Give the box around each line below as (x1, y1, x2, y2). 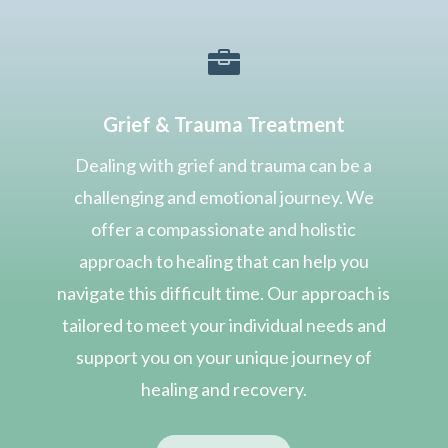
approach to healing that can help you (78, 249, 369, 272)
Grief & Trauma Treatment (102, 111, 345, 136)
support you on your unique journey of (75, 345, 372, 368)
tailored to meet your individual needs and (61, 313, 386, 336)
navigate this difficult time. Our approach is (57, 281, 391, 304)
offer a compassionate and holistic (91, 217, 357, 240)
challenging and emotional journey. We (73, 185, 374, 208)
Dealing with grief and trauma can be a (75, 153, 373, 176)
